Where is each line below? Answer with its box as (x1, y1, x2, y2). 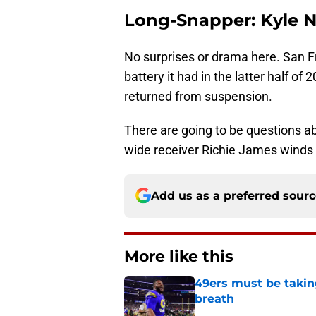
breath (195, 291, 234, 305)
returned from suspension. (124, 88, 272, 104)
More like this (124, 246, 233, 266)
